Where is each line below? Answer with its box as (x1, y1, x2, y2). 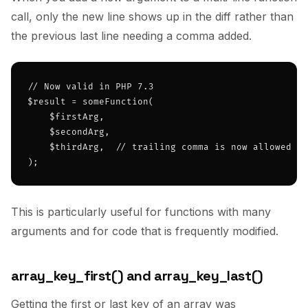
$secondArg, (27, 127, 110, 137)
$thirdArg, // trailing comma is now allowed (27, 142, 291, 153)
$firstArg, (27, 112, 104, 122)
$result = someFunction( (27, 97, 154, 107)
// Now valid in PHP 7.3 (27, 82, 154, 92)
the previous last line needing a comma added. (11, 29, 252, 43)
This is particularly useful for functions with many (11, 205, 271, 219)
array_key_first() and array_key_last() (11, 267, 263, 285)
